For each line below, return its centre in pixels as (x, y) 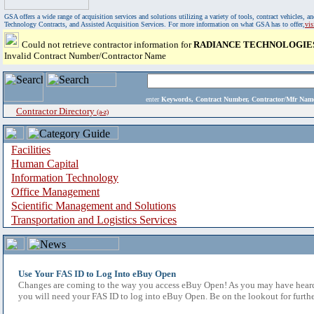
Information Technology (65, 178)
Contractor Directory (56, 111)
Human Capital (45, 164)
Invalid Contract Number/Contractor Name (85, 56)
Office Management (55, 192)
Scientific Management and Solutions (94, 206)
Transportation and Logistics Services (94, 220)
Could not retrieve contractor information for (108, 45)
